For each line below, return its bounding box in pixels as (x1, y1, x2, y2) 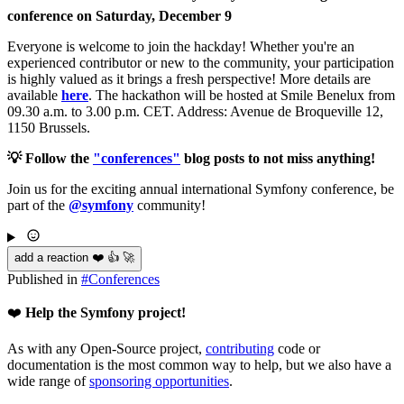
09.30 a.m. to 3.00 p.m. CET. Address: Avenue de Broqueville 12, (7, 103, 383, 119)
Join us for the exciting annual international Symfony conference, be (7, 180, 394, 197)
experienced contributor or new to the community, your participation (7, 54, 394, 70)
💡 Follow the (7, 150, 93, 166)
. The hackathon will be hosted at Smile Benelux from (88, 87, 395, 103)
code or (274, 340, 320, 356)
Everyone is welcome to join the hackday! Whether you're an (7, 38, 354, 54)
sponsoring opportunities (89, 372, 229, 389)
